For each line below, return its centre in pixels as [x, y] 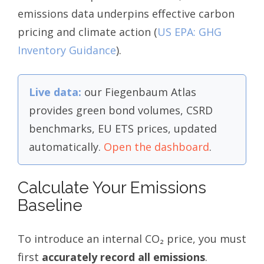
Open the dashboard [156, 147]
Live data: [55, 92]
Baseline [50, 206]
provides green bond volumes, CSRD [121, 110]
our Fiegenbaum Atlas [139, 92]
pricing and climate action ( [88, 32]
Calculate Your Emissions [112, 188]
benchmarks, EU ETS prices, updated [123, 129]
